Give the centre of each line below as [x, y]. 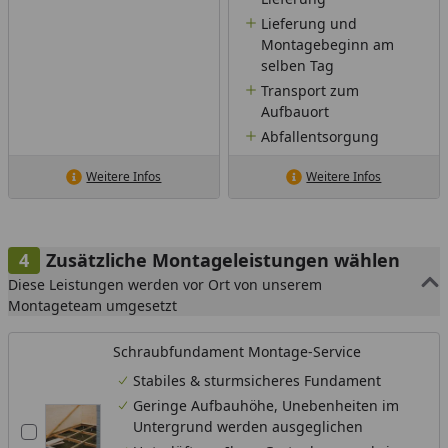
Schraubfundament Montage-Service [237, 352]
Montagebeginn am [327, 45]
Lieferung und [308, 24]
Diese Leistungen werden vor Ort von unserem [165, 285]
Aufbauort [294, 112]
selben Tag [297, 66]
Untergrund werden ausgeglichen [248, 427]
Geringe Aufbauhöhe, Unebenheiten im [266, 406]
